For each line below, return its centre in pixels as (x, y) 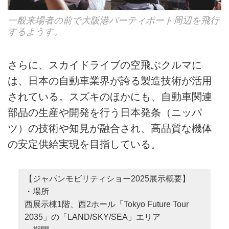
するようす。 (35, 31)
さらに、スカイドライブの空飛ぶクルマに (105, 65)
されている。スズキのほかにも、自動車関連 (110, 97)
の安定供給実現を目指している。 (84, 144)
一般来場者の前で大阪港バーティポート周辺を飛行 (113, 20)
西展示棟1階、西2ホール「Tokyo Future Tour (106, 204)
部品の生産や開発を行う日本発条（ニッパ (105, 113)
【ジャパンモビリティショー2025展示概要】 (107, 179)
